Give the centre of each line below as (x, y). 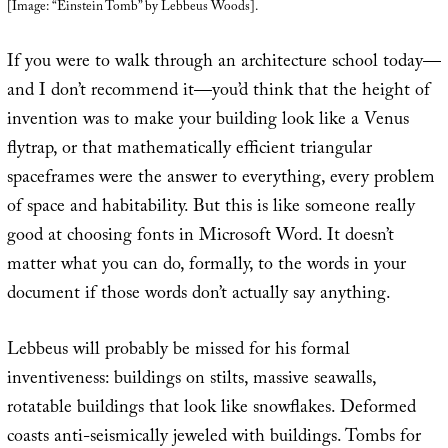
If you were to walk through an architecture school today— (223, 63)
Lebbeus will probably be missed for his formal (178, 351)
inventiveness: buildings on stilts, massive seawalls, (191, 380)
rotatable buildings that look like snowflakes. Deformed (211, 409)
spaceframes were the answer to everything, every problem (220, 179)
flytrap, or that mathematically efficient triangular (189, 150)
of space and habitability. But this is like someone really (210, 208)
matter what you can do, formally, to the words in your (206, 266)
